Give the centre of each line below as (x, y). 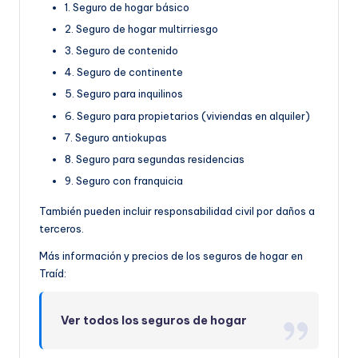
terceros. (62, 228)
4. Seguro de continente (124, 72)
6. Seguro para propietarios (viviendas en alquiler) (187, 115)
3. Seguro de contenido (121, 51)
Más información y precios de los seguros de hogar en (171, 255)
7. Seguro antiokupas (116, 137)
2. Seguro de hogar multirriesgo (141, 29)
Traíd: (53, 273)
